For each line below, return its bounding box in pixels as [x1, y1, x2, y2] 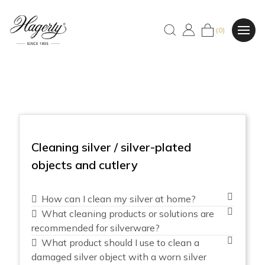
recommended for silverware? [31, 222, 160, 234]
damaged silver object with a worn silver [31, 251, 206, 263]
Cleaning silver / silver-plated [31, 140, 191, 154]
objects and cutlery [31, 157, 138, 172]
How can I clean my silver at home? [41, 193, 196, 205]
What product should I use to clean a [41, 237, 200, 248]
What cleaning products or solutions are [41, 208, 215, 219]
